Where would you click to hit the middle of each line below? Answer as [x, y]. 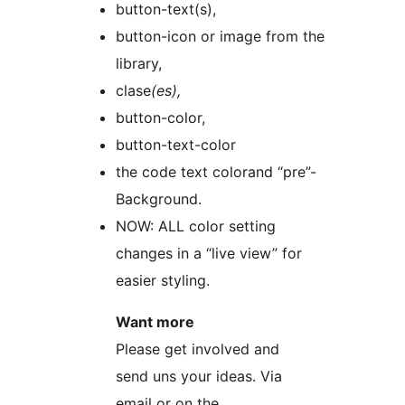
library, [139, 64]
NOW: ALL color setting [196, 226]
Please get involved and [198, 349]
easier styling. [163, 281]
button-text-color [176, 145]
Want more [155, 322]
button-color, [160, 118]
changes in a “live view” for [209, 254]
